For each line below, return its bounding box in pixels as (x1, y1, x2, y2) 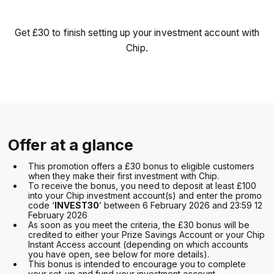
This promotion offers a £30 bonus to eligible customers (28, 161, 255, 171)
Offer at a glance (8, 135, 134, 154)
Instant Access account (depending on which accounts (28, 239, 249, 250)
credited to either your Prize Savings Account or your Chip (28, 229, 265, 240)
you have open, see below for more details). (28, 249, 212, 259)
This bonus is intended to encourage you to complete (28, 259, 246, 269)
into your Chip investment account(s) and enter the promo (28, 190, 262, 201)
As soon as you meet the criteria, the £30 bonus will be (28, 220, 250, 230)
